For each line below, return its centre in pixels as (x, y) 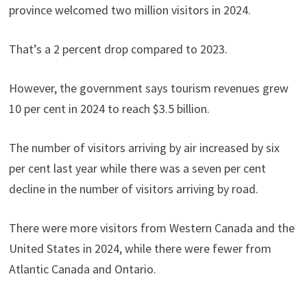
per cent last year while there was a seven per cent (137, 169)
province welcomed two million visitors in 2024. (130, 10)
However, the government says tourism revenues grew (148, 88)
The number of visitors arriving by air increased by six (144, 148)
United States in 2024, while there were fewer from (140, 249)
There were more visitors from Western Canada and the (151, 228)
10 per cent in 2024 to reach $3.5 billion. (109, 109)
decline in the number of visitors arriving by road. (133, 189)
